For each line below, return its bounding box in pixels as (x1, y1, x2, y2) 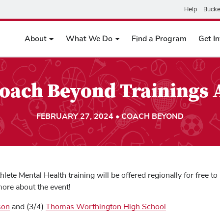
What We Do (65, 33, 112, 44)
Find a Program (132, 33, 187, 44)
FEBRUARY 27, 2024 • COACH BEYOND (36, 111, 184, 122)
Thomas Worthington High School (46, 203, 166, 211)
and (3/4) (10, 203, 46, 211)
